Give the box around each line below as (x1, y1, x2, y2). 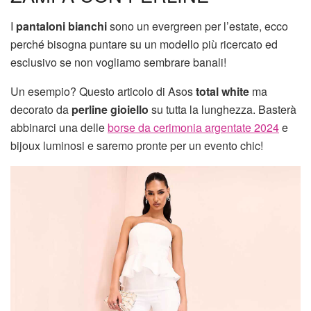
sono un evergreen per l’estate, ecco (107, 17, 288, 34)
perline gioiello (72, 101, 149, 117)
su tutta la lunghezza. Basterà (149, 101, 296, 117)
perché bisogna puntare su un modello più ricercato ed (10, 35, 278, 52)
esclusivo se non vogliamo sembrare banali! (10, 53, 226, 70)
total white (196, 83, 249, 99)
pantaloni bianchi (16, 17, 107, 34)
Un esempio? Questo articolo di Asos (10, 83, 196, 99)
